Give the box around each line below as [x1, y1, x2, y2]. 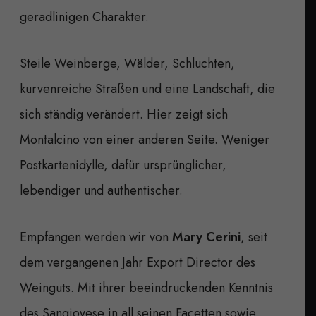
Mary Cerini [172, 227, 241, 246]
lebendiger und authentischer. [20, 181, 183, 200]
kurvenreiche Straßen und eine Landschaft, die [20, 79, 275, 98]
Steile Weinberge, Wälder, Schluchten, [20, 54, 235, 73]
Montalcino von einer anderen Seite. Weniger [20, 130, 269, 149]
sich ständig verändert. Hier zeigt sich [20, 104, 228, 123]
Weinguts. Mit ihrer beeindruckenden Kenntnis [20, 278, 273, 297]
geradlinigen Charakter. [20, 7, 149, 26]
